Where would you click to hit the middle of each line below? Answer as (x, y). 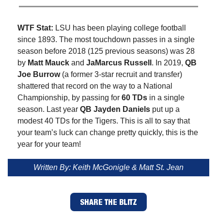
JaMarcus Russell (119, 63)
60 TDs (134, 98)
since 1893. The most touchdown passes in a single (106, 40)
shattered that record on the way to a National (95, 86)
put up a (165, 109)
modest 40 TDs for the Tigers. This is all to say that (104, 121)
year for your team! (49, 144)
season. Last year (49, 109)
